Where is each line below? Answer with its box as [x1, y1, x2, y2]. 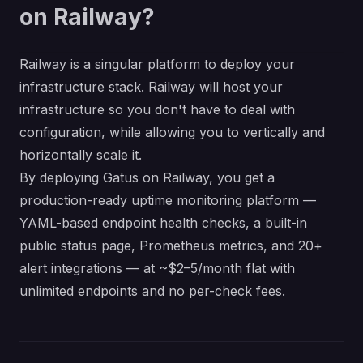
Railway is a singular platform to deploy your [19, 56, 295, 73]
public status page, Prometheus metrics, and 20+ [19, 237, 322, 254]
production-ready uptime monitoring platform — [19, 192, 316, 209]
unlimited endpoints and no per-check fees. [19, 283, 285, 300]
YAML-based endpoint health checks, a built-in [19, 215, 307, 232]
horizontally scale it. [19, 147, 142, 164]
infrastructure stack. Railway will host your [19, 79, 283, 96]
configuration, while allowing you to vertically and [19, 124, 325, 141]
